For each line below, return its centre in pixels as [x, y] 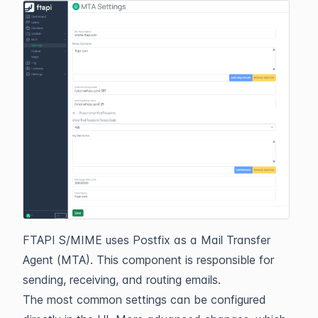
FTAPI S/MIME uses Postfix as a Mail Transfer [147, 240]
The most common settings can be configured [144, 299]
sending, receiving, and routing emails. [122, 279]
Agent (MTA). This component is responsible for [148, 259]
